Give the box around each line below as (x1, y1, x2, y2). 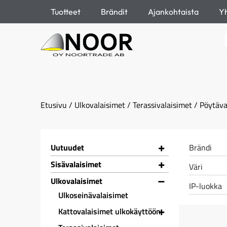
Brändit (101, 7, 128, 17)
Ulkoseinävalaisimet (58, 189, 128, 201)
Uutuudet (51, 141, 84, 154)
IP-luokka (189, 180, 222, 192)
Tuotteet (51, 7, 81, 17)
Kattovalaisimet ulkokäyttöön (58, 205, 161, 217)
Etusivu (41, 99, 67, 111)
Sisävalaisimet (51, 158, 101, 170)
